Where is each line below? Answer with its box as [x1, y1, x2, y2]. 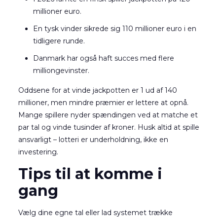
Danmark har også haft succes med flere [33, 54, 174, 63]
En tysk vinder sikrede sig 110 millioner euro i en [33, 24, 196, 33]
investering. [18, 147, 58, 156]
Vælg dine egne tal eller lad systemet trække [18, 208, 173, 217]
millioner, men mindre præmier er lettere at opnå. [18, 98, 188, 107]
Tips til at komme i [18, 165, 162, 183]
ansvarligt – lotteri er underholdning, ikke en [18, 135, 168, 144]
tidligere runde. [33, 37, 85, 45]
